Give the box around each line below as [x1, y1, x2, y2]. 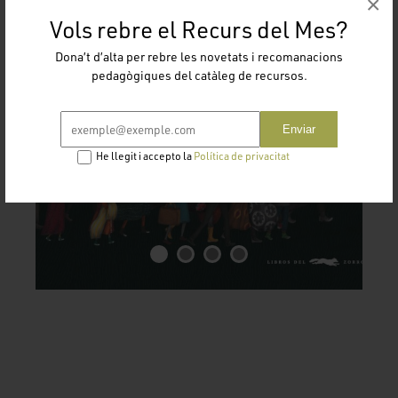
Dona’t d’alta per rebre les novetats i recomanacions [55, 48, 343, 64]
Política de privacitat [194, 148, 290, 163]
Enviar [283, 122, 316, 136]
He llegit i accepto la [96, 148, 194, 163]
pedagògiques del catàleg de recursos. [91, 67, 307, 83]
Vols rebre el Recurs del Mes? [50, 14, 348, 44]
